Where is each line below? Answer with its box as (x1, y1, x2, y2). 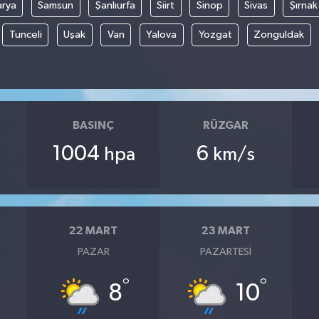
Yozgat (198, 29, 232, 40)
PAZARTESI (199, 246, 251, 257)
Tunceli (9, 29, 42, 40)
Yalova (146, 29, 177, 40)
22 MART (69, 225, 118, 237)
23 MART (201, 225, 250, 237)
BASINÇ (73, 120, 115, 132)
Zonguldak (253, 29, 304, 40)
